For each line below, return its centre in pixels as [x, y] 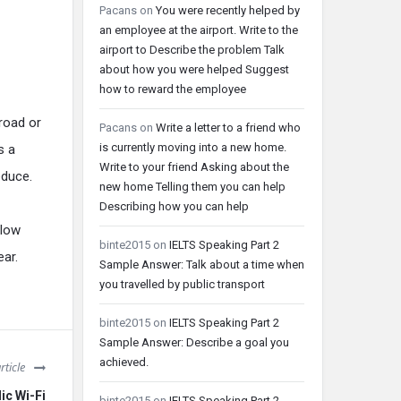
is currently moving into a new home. [193, 147]
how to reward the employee [173, 89]
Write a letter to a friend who [228, 128]
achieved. [124, 362]
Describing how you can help [174, 206]
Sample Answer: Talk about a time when [202, 264]
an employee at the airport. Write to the [199, 30]
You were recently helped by [228, 10]
